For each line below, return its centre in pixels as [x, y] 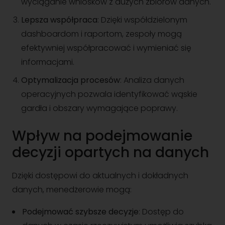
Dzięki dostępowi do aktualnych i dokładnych [100, 176]
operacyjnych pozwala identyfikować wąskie [109, 94]
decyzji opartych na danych [110, 152]
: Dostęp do [161, 212]
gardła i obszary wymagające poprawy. [99, 108]
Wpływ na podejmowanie [102, 136]
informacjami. [48, 62]
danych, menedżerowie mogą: [72, 190]
